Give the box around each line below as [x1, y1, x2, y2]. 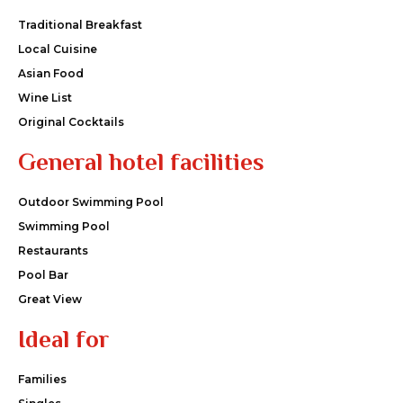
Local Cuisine [18, 42, 97, 57]
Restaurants [18, 244, 88, 258]
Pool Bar [18, 268, 68, 282]
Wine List [18, 91, 72, 105]
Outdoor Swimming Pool [18, 195, 164, 210]
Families [18, 372, 67, 387]
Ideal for [18, 326, 109, 354]
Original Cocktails [18, 115, 124, 130]
